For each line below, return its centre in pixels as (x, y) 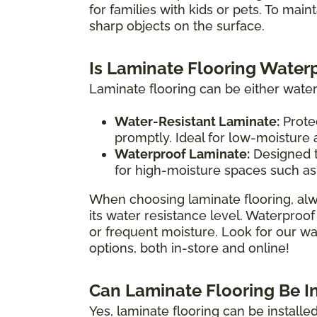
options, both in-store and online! (189, 248)
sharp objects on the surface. (177, 25)
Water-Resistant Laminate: (197, 121)
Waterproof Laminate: (182, 154)
